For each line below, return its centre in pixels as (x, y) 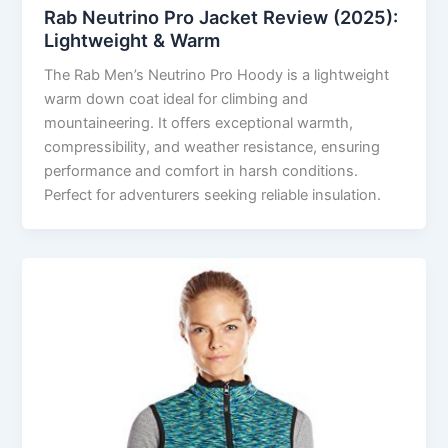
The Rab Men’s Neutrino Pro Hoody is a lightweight (217, 74)
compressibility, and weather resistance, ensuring (212, 146)
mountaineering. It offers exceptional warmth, (199, 122)
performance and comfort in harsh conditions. (201, 170)
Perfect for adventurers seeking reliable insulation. (213, 194)
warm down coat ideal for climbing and (176, 98)
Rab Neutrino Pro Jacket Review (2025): (221, 16)
